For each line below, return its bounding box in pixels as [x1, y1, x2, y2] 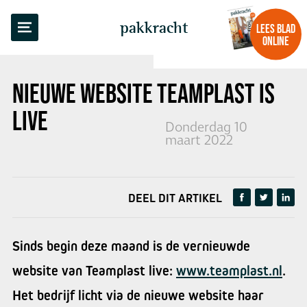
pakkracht [119, 18, 188, 37]
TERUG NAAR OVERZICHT [27, 13, 139, 26]
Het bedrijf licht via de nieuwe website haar [12, 287, 264, 304]
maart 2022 [165, 132, 233, 150]
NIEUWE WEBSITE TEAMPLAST [12, 78, 255, 108]
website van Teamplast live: [12, 262, 176, 279]
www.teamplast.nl [176, 262, 282, 279]
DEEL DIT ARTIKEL [128, 191, 222, 205]
